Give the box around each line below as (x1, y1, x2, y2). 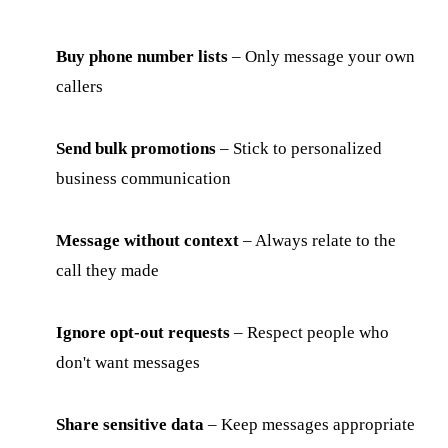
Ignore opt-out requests (56, 322, 230, 342)
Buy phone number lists (56, 46, 228, 66)
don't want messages (56, 352, 200, 372)
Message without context (56, 230, 239, 250)
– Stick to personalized (216, 138, 382, 158)
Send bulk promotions (56, 138, 216, 158)
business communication (56, 168, 231, 188)
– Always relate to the (239, 230, 396, 250)
